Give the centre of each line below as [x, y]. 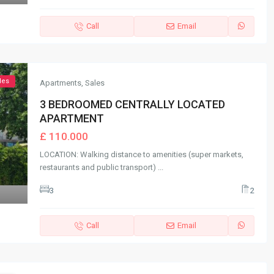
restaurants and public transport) [99, 168]
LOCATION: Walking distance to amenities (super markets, [142, 155]
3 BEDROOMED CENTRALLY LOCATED [132, 105]
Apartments [61, 83]
